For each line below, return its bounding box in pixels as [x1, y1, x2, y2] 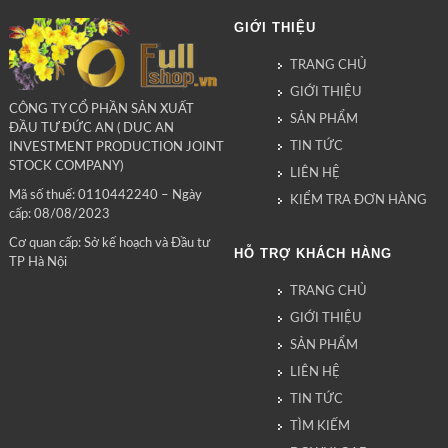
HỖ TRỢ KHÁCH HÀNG [234, 246, 392, 262]
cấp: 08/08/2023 [8, 207, 110, 221]
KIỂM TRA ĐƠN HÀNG [290, 194, 427, 208]
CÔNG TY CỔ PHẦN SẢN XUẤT [8, 102, 194, 116]
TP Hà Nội [8, 255, 67, 269]
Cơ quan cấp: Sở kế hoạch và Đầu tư [8, 236, 210, 250]
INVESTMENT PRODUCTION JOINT [8, 140, 224, 154]
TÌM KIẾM [290, 420, 350, 434]
